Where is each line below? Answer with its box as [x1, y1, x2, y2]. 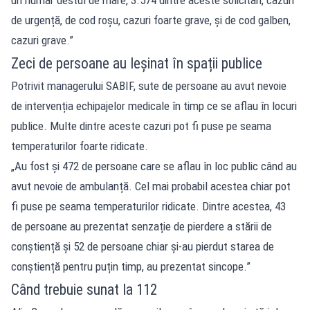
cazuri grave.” [11, 33, 73, 47]
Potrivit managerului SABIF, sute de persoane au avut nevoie [11, 78, 286, 93]
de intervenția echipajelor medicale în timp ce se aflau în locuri [11, 98, 297, 113]
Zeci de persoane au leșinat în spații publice [11, 54, 262, 72]
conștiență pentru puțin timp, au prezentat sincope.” [11, 259, 250, 273]
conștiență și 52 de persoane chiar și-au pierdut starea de [11, 239, 274, 253]
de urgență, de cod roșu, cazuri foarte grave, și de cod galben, [11, 12, 291, 27]
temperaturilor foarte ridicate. [11, 138, 148, 153]
